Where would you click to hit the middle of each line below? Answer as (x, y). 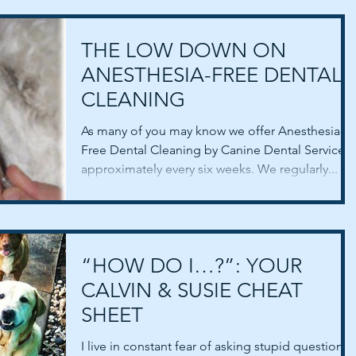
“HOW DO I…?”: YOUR (192, 265)
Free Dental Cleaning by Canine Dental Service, (215, 149)
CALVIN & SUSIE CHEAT (192, 290)
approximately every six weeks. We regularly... (209, 168)
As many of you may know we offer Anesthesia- (213, 130)
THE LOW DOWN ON (184, 50)
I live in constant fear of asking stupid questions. (217, 346)
